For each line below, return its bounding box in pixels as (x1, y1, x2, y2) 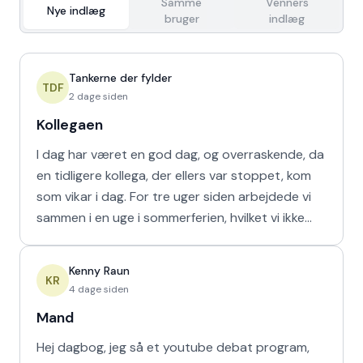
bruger (164, 11, 199, 26)
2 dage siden (69, 90, 128, 103)
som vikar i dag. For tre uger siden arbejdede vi (36, 188, 130, 205)
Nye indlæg (47, 3, 105, 18)
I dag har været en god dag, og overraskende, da (36, 146, 324, 163)
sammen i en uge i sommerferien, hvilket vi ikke (36, 209, 305, 226)
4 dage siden (69, 283, 129, 296)
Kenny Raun (69, 263, 130, 278)
